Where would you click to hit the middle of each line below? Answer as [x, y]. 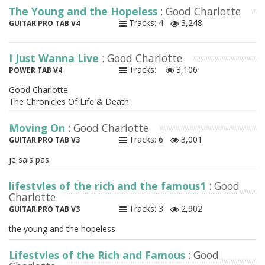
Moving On [38, 128]
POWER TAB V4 [35, 70]
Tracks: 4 [148, 23]
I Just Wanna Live [55, 58]
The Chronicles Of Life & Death [69, 102]
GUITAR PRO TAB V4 [44, 24]
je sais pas [29, 160]
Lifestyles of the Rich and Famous [98, 255]
